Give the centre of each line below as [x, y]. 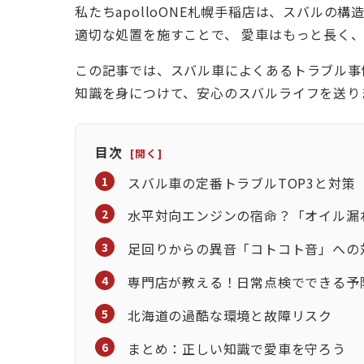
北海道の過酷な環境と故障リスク [230, 315]
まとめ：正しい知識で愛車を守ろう [237, 348]
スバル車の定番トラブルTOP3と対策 [242, 182]
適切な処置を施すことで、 [158, 34]
